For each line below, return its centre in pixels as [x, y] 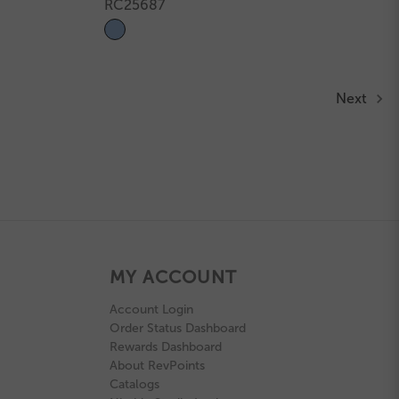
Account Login [151, 309]
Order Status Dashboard [177, 328]
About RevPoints [157, 365]
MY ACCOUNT [173, 277]
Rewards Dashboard [165, 346]
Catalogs [134, 384]
